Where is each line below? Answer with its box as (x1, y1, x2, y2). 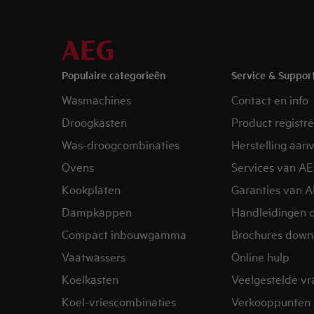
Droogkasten (62, 114, 127, 130)
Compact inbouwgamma (62, 226, 186, 242)
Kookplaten (62, 181, 121, 197)
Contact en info (231, 91, 308, 107)
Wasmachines (62, 91, 131, 107)
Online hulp (231, 248, 289, 264)
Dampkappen (62, 203, 132, 219)
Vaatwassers (62, 248, 125, 264)
